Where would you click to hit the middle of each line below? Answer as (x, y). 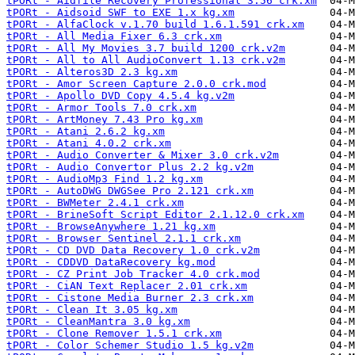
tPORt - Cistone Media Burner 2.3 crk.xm (130, 298)
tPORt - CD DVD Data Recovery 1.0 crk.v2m (133, 250)
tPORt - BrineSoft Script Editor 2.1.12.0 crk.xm (155, 215)
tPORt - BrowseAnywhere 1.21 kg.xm (111, 227)
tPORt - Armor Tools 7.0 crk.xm (101, 108)
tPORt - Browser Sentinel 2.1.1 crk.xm (124, 239)
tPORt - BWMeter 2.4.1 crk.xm (95, 203)
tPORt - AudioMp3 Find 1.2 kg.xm (105, 179)
